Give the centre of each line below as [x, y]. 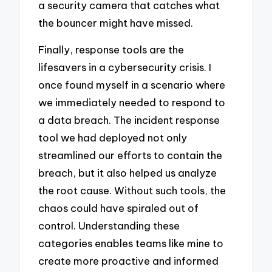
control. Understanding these [109, 226]
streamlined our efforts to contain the [131, 155]
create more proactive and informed [129, 261]
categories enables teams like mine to [131, 243]
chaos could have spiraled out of [119, 208]
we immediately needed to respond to [132, 103]
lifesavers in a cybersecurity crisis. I [125, 67]
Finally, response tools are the [111, 50]
